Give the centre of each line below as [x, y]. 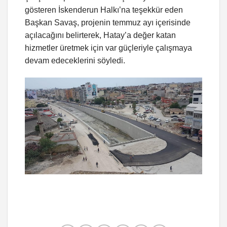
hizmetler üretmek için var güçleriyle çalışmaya [108, 48]
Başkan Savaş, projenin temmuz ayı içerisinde [108, 22]
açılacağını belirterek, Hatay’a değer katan [100, 35]
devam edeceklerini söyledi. [75, 60]
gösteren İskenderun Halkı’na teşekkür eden [104, 10]
